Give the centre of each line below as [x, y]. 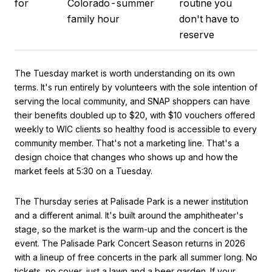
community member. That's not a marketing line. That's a [127, 143]
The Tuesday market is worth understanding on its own [125, 73]
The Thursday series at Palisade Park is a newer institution [131, 201]
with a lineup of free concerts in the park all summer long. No [136, 257]
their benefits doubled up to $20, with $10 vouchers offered [135, 115]
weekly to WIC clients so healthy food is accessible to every [136, 129]
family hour [93, 19]
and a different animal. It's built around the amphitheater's [129, 215]
